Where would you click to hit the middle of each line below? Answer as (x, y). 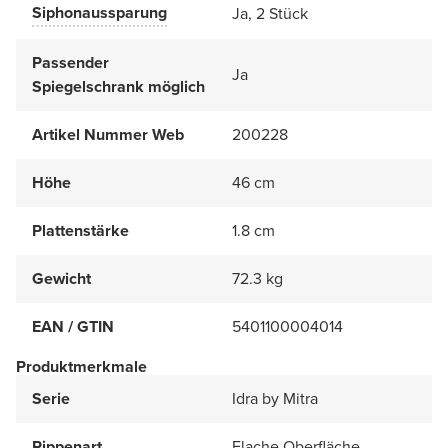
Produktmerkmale (81, 366)
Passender (70, 62)
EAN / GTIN (73, 326)
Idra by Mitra (275, 398)
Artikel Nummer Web (108, 134)
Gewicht (61, 278)
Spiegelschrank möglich (118, 86)
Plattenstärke (80, 230)
